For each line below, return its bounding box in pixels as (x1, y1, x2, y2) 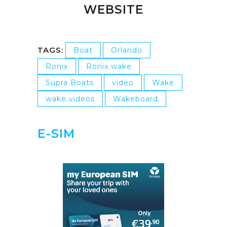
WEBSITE (84, 2, 143, 17)
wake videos (46, 94, 95, 103)
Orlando (111, 45, 142, 55)
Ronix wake (86, 61, 132, 71)
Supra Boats (46, 78, 94, 87)
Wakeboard (113, 94, 158, 103)
